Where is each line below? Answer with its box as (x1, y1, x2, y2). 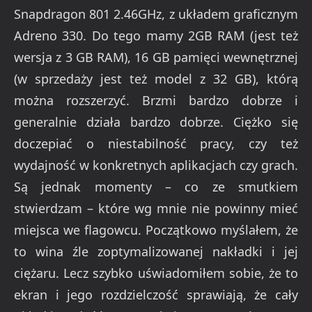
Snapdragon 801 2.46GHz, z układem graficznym (14, 6, 298, 22)
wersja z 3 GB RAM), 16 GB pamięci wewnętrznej (14, 49, 298, 65)
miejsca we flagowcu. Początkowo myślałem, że (14, 221, 298, 238)
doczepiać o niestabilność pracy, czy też (14, 135, 298, 152)
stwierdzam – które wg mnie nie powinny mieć (14, 200, 298, 217)
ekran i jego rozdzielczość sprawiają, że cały (14, 286, 298, 303)
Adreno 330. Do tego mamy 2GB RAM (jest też (14, 27, 298, 44)
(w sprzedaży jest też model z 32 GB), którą (14, 70, 298, 87)
